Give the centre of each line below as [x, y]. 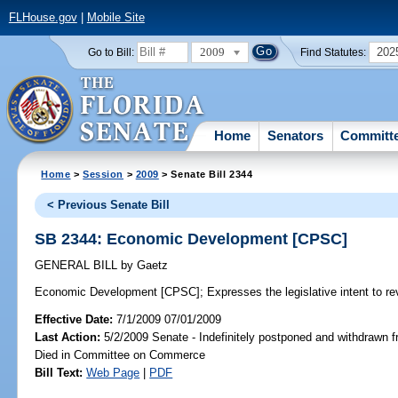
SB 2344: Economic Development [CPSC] [191, 239]
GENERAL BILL [78, 266]
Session [103, 174]
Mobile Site [115, 18]
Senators [296, 135]
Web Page [113, 372]
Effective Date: [76, 319]
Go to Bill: [111, 52]
